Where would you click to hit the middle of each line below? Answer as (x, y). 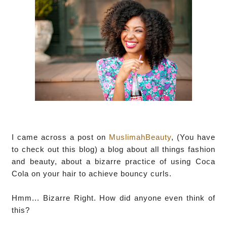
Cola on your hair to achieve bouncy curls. (92, 173)
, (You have (193, 137)
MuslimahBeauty (140, 137)
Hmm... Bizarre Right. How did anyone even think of (113, 198)
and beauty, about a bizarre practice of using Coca (113, 161)
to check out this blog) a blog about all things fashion (113, 149)
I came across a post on (60, 137)
